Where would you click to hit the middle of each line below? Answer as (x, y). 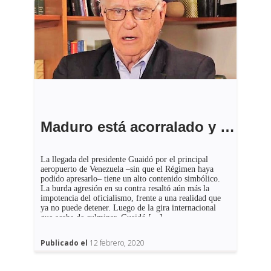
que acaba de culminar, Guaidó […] (101, 217)
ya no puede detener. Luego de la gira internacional (128, 208)
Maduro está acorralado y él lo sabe (227, 127)
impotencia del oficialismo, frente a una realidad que (130, 198)
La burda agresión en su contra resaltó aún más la (125, 188)
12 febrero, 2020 (117, 243)
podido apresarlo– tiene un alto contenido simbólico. (130, 179)
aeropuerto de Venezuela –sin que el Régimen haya (127, 169)
